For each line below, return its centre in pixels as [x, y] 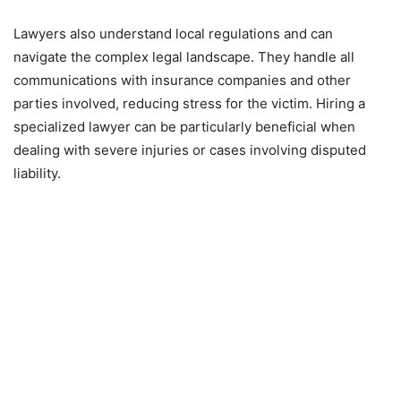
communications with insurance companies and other [182, 81]
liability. [37, 174]
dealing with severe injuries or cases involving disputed [190, 150]
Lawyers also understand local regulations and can [173, 34]
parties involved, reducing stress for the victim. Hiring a [189, 104]
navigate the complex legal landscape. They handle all [184, 57]
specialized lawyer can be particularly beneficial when [184, 127]
